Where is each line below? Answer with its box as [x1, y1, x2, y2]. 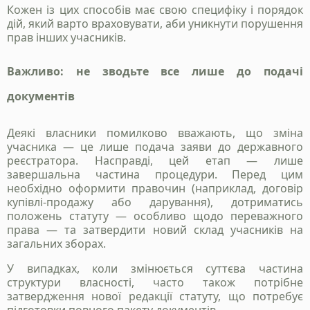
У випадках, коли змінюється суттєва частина [7, 261, 303, 277]
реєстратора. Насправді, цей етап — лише [7, 153, 303, 169]
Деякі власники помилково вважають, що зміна [7, 125, 303, 141]
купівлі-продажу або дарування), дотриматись [7, 194, 303, 210]
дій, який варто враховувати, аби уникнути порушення [7, 16, 303, 32]
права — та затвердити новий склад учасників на [7, 222, 303, 238]
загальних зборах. [7, 236, 106, 252]
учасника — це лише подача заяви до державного [7, 139, 303, 155]
